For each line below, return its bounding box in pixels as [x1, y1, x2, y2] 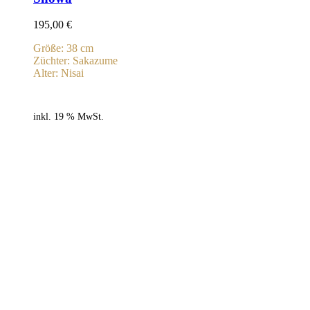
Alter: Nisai [33, 67, 84, 80]
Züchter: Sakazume [33, 55, 118, 67]
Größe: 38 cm [33, 42, 93, 55]
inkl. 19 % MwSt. [33, 111, 104, 122]
